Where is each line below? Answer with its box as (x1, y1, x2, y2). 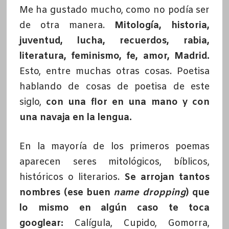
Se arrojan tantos (124, 171, 210, 184)
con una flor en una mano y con (46, 96, 210, 109)
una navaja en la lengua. (19, 111, 132, 124)
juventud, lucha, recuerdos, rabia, (19, 35, 210, 48)
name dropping (113, 187, 186, 199)
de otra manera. (19, 19, 115, 32)
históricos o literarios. (19, 171, 125, 184)
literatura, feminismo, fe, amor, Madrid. (19, 50, 210, 63)
